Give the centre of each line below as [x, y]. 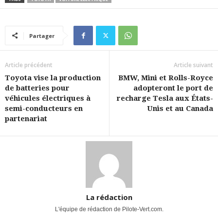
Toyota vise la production [53, 78]
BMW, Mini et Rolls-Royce [166, 78]
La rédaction [109, 197]
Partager [42, 36]
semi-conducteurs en [44, 109]
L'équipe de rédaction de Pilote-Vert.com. [109, 209]
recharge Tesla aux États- [165, 99]
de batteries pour [37, 88]
